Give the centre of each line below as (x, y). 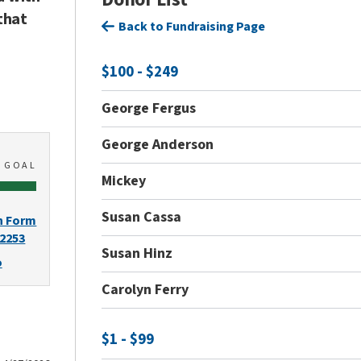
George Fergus (149, 109)
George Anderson (158, 145)
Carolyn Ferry (145, 290)
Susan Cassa (142, 218)
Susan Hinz (137, 254)
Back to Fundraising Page (192, 27)
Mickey (124, 181)
